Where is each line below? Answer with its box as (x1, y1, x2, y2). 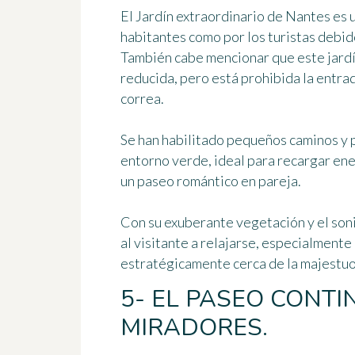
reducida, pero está (120, 69, 241, 87)
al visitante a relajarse (120, 234, 256, 252)
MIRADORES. (120, 311, 268, 345)
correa (120, 90, 161, 108)
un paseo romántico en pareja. (120, 172, 301, 190)
